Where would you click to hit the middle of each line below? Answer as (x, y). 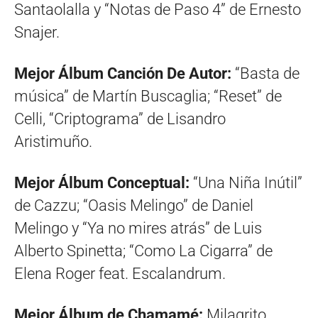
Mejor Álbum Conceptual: (104, 183)
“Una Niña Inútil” (248, 183)
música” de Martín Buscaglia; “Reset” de (148, 97)
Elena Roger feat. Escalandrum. (120, 274)
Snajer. (37, 33)
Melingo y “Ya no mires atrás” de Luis (138, 229)
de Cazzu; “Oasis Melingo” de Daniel (134, 206)
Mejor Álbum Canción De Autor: (125, 74)
